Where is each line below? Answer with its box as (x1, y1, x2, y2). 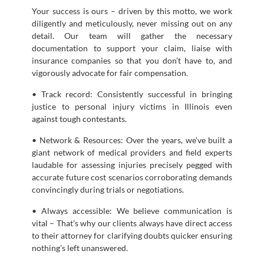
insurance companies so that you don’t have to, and (32, 55, 232, 65)
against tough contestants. (32, 113, 127, 124)
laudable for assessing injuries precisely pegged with (32, 159, 232, 170)
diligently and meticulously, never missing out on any (32, 18, 232, 28)
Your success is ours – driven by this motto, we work (32, 5, 232, 16)
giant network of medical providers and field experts (32, 147, 232, 157)
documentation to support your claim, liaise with (32, 42, 232, 53)
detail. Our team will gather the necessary (32, 30, 232, 41)
